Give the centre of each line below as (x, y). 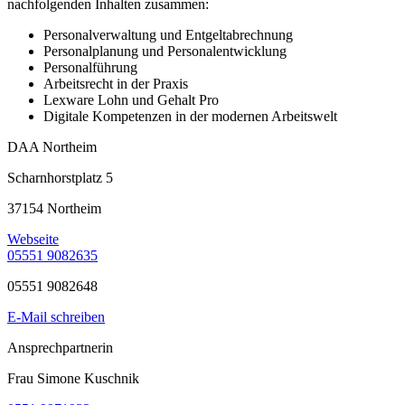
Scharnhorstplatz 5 (60, 178)
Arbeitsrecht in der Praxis (116, 84)
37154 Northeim (54, 209)
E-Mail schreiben (56, 317)
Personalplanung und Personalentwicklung (165, 52)
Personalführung (90, 68)
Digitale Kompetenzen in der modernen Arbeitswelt (190, 117)
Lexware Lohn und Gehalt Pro (131, 100)
